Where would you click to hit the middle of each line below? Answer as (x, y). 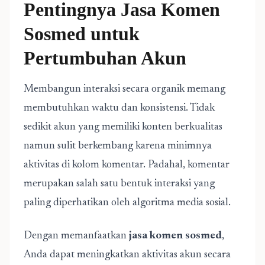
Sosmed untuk (82, 34)
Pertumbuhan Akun (105, 58)
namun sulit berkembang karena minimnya (118, 146)
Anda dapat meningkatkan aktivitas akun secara (127, 255)
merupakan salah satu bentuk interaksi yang (119, 184)
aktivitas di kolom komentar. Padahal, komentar (127, 165)
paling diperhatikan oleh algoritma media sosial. (127, 203)
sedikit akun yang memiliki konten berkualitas (123, 127)
